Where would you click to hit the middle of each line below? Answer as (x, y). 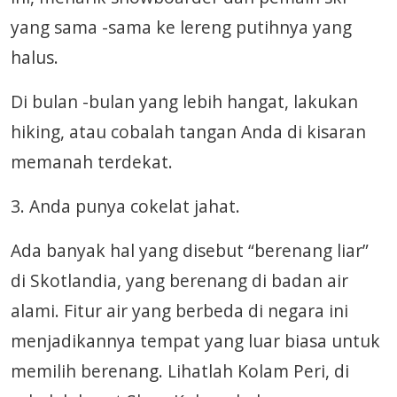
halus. (35, 57)
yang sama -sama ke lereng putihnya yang (181, 27)
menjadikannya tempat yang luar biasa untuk (195, 341)
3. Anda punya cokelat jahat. (125, 206)
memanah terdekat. (92, 162)
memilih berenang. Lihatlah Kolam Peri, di (180, 371)
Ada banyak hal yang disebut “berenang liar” (190, 250)
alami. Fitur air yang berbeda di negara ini (179, 311)
